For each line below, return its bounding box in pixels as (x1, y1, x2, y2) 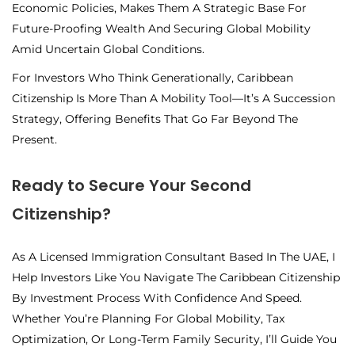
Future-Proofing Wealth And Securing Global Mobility (12, 21, 311, 36)
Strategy (12, 112, 59, 127)
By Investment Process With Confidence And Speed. (12, 291, 302, 306)
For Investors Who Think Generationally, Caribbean (12, 71, 293, 86)
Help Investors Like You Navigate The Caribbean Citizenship (12, 270, 340, 285)
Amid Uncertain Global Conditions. (12, 42, 204, 57)
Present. (12, 132, 57, 147)
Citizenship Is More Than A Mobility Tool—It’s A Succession (12, 91, 335, 106)
